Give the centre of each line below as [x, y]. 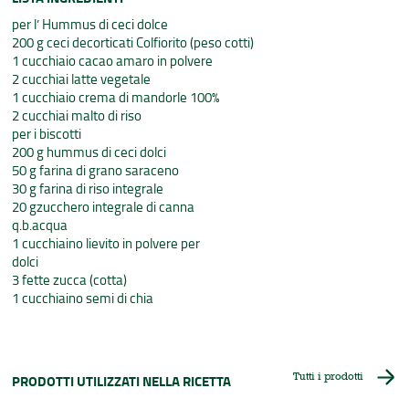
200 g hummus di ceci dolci [89, 152]
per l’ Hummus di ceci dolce [90, 24]
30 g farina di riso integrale [88, 189]
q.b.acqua [40, 225]
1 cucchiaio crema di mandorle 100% [116, 97]
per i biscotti [47, 134]
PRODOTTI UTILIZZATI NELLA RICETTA [122, 381]
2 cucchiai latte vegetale [82, 79]
